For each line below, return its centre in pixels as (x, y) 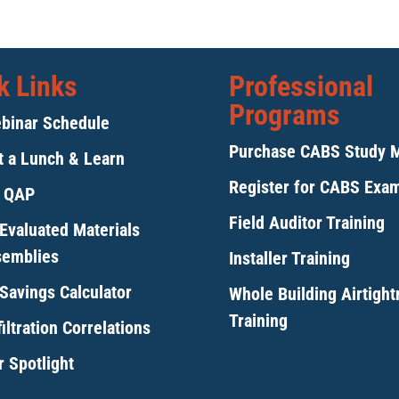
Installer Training (290, 258)
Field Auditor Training (307, 222)
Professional (301, 86)
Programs (285, 114)
